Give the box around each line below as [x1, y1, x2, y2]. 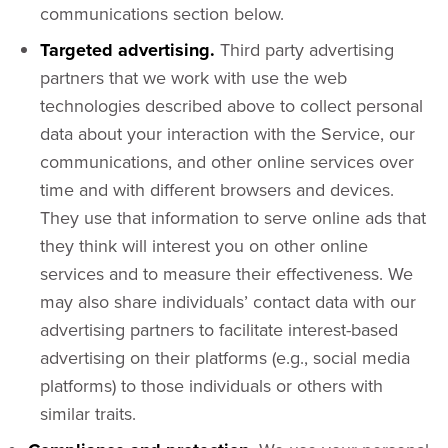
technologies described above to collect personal [40, 93, 423, 118]
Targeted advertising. [40, 37, 215, 63]
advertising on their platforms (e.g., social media [40, 345, 410, 370]
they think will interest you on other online [40, 233, 368, 258]
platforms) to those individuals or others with [40, 373, 383, 398]
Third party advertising [215, 37, 394, 62]
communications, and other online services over [40, 149, 414, 174]
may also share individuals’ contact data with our [40, 289, 416, 314]
